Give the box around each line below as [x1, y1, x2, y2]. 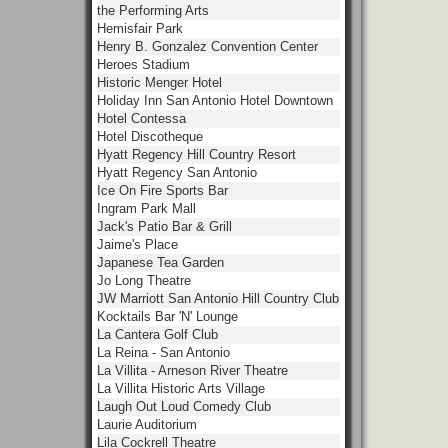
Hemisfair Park [97, 21, 183, 36]
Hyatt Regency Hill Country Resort [97, 147, 296, 162]
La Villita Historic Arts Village [97, 381, 265, 396]
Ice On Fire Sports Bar [97, 183, 228, 198]
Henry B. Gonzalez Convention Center [97, 39, 318, 54]
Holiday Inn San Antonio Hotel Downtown [97, 93, 333, 108]
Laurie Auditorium [97, 417, 197, 432]
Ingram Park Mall [97, 201, 196, 216]
